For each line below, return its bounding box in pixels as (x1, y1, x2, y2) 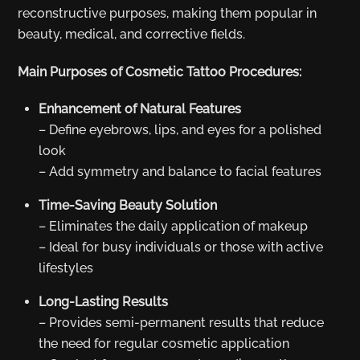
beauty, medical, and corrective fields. (18, 26, 246, 42)
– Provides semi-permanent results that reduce (39, 315, 324, 331)
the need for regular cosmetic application (39, 336, 289, 352)
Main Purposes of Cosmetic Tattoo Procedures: (18, 63, 302, 80)
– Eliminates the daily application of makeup (39, 219, 308, 235)
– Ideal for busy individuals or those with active (39, 239, 323, 256)
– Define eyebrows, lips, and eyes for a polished (39, 122, 321, 138)
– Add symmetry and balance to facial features (39, 164, 321, 180)
